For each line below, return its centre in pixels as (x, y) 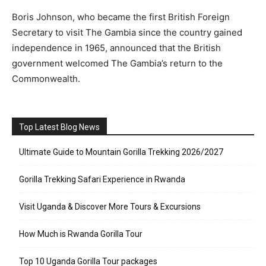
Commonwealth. (46, 79)
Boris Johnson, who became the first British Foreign (121, 17)
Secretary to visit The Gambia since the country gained (127, 32)
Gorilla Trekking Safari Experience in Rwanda (102, 179)
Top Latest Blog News (59, 127)
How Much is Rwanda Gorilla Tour (81, 234)
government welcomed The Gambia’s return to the (117, 63)
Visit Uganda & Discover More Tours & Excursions (110, 207)
